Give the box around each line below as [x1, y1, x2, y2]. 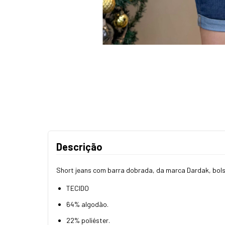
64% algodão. [66, 199, 108, 208]
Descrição [56, 140, 102, 153]
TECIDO [66, 183, 89, 192]
